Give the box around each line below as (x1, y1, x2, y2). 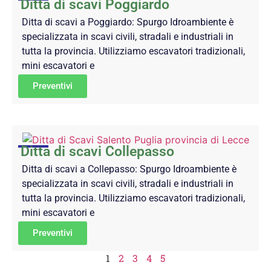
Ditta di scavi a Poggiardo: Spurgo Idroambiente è (22, 16, 233, 28)
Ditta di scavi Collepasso (21, 143, 174, 160)
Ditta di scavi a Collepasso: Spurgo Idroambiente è (22, 163, 237, 175)
